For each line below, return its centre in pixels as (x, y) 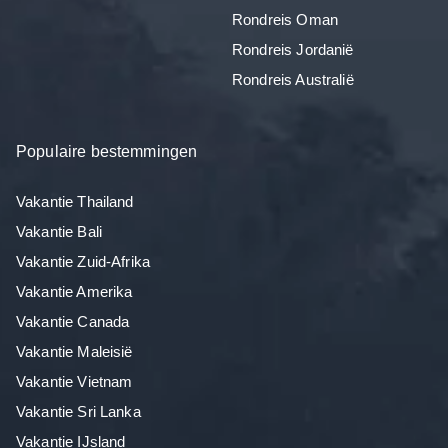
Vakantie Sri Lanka (78, 411)
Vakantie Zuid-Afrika (83, 261)
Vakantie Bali (59, 231)
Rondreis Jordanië (293, 49)
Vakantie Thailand (75, 201)
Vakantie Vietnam (74, 381)
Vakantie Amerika (74, 291)
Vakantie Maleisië (74, 351)
